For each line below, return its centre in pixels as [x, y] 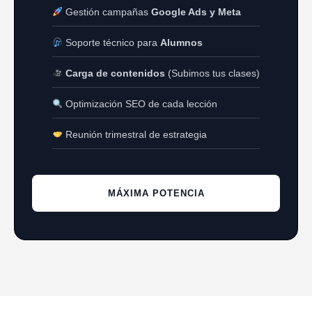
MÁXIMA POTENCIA [156, 194]
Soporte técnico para [112, 43]
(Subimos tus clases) [213, 73]
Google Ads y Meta [196, 12]
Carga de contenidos [116, 73]
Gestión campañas [107, 12]
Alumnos [182, 43]
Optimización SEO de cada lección [140, 104]
